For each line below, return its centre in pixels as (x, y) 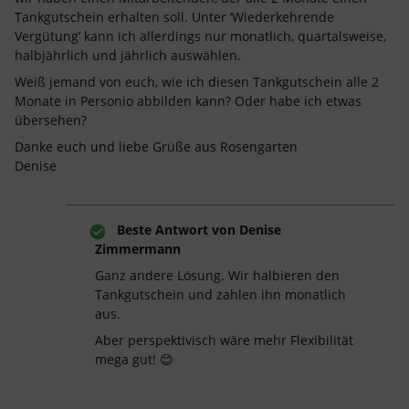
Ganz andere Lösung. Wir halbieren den (217, 275)
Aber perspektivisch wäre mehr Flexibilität (224, 340)
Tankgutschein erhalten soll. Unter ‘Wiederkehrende (174, 17)
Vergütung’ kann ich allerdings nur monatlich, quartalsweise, (200, 36)
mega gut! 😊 (134, 359)
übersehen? (51, 120)
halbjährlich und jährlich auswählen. (130, 55)
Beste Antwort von (176, 230)
